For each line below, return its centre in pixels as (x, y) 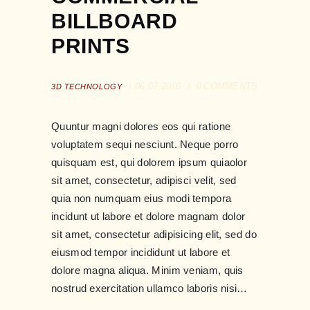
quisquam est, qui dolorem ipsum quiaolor (149, 162)
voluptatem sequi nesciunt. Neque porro (145, 144)
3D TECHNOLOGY (87, 87)
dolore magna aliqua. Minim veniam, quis (147, 270)
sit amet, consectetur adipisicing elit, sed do (154, 234)
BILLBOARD (115, 21)
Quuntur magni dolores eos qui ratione (141, 126)
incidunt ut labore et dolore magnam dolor (148, 216)
